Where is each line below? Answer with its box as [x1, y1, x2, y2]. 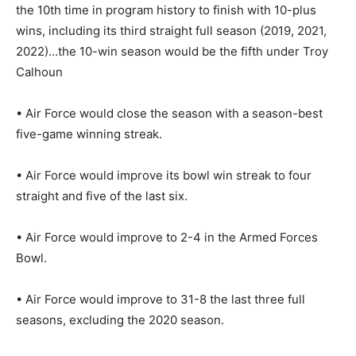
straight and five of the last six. [16, 188, 188, 203]
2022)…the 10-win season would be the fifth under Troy [16, 43, 328, 59]
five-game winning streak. [16, 126, 162, 141]
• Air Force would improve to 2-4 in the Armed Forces [16, 229, 318, 245]
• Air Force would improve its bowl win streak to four [16, 167, 311, 183]
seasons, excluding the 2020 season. [16, 311, 224, 327]
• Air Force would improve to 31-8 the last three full [16, 291, 305, 307]
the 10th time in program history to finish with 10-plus [16, 2, 316, 17]
